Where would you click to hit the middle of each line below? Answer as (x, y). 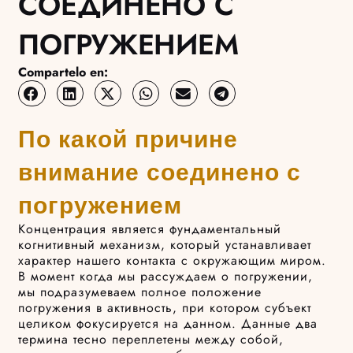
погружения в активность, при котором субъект (165, 308)
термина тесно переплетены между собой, (151, 340)
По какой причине (128, 139)
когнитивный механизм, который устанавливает (165, 245)
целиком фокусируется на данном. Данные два (168, 324)
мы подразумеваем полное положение (140, 292)
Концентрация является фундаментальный (150, 229)
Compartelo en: (63, 72)
